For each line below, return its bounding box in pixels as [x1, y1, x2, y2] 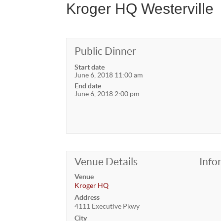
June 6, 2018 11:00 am [74, 71, 143, 79]
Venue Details [74, 155, 138, 167]
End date [74, 81, 102, 90]
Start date [74, 63, 105, 71]
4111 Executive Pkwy [74, 202, 140, 210]
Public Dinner [74, 45, 137, 57]
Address [74, 193, 100, 201]
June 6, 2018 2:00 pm [74, 89, 140, 98]
